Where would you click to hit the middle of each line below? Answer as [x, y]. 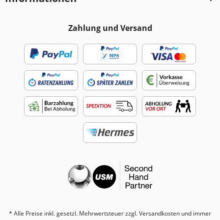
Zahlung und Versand [110, 28]
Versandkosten [159, 213]
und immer [195, 213]
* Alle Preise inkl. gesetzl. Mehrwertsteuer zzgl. [74, 213]
